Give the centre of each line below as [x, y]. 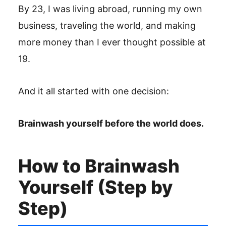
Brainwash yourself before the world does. [111, 123]
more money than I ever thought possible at [112, 42]
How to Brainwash [99, 166]
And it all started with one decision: [94, 91]
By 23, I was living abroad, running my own [110, 9]
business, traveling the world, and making [107, 25]
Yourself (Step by [95, 187]
